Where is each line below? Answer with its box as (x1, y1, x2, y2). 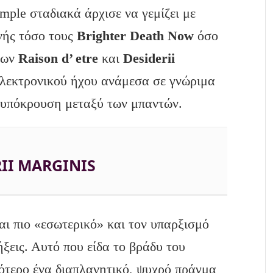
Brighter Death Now (77, 28, 194, 44)
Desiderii (123, 51, 175, 66)
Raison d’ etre (18, 51, 99, 66)
